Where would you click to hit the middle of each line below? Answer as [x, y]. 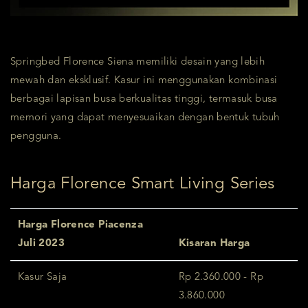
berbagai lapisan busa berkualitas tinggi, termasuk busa [144, 100]
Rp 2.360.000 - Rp [221, 278]
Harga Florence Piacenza [80, 225]
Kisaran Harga [214, 244]
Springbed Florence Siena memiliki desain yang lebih [138, 63]
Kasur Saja [42, 278]
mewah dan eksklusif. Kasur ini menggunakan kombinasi [144, 81]
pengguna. [36, 137]
